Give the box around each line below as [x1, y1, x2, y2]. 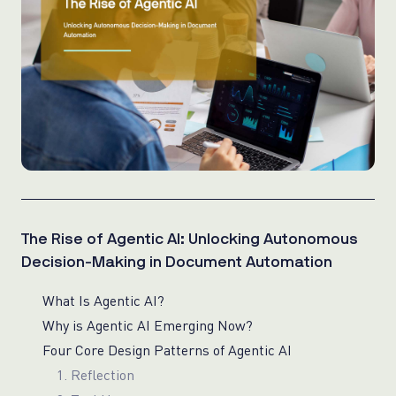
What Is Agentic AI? [42, 291, 164, 309]
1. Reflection [57, 365, 134, 384]
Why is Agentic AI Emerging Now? [42, 316, 253, 334]
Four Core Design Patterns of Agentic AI [42, 340, 292, 359]
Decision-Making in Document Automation [21, 254, 332, 270]
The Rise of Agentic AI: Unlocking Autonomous [21, 231, 358, 247]
